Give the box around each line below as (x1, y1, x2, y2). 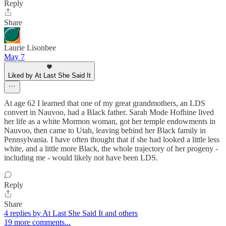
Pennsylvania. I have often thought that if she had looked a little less (4, 135, 219, 144)
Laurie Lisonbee (4, 43, 56, 52)
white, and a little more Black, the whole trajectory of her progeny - (4, 144, 218, 153)
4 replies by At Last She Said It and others (4, 208, 138, 217)
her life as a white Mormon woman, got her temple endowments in (4, 117, 215, 126)
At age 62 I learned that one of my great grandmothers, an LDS (4, 98, 205, 107)
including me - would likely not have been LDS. (4, 153, 158, 162)
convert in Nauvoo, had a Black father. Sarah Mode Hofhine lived (4, 107, 214, 117)
